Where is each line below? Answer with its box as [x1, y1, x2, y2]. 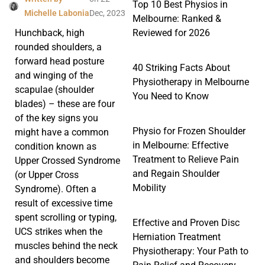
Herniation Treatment [132, 231, 221, 243]
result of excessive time [15, 198, 112, 209]
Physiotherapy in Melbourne [132, 76, 249, 88]
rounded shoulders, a [15, 41, 102, 53]
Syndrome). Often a [15, 183, 96, 195]
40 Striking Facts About [132, 62, 230, 73]
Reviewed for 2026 [132, 27, 210, 38]
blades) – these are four [15, 98, 115, 110]
